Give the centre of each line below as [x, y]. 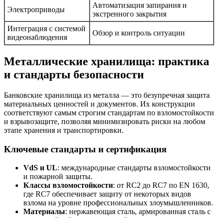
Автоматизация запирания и [140, 5]
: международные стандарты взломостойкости [134, 168]
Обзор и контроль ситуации [139, 33]
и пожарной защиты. [58, 177]
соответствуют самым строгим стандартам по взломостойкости [109, 113]
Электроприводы [36, 10]
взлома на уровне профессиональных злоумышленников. [118, 203]
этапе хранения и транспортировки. [64, 130]
